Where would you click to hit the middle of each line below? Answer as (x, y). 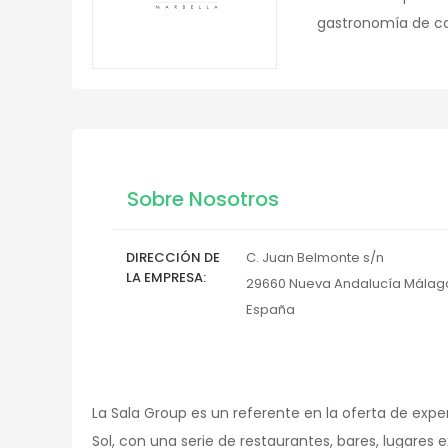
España (270, 309)
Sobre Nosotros (203, 199)
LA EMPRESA (164, 277)
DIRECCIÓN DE (173, 257)
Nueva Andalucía (345, 283)
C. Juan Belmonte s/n (315, 257)
